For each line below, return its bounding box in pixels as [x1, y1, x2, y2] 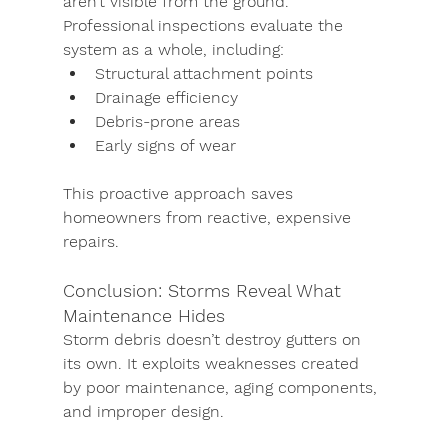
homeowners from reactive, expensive [62, 208, 356, 227]
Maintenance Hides [62, 305, 225, 326]
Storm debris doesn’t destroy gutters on [62, 330, 366, 349]
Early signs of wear [94, 136, 236, 155]
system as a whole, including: [62, 40, 284, 59]
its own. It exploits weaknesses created [62, 354, 364, 373]
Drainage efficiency [94, 88, 238, 107]
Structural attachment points [94, 64, 313, 83]
